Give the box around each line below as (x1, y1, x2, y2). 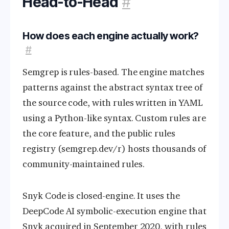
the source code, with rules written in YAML (22, 97, 203, 109)
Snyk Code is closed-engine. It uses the (22, 190, 180, 202)
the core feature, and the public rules (22, 128, 175, 140)
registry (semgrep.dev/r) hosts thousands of (22, 143, 206, 155)
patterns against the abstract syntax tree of (22, 82, 202, 94)
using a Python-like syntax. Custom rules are (22, 112, 206, 124)
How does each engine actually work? (22, 30, 199, 42)
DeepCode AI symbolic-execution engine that (22, 205, 207, 217)
